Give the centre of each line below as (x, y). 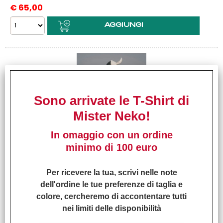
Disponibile (36, 196)
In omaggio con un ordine (111, 135)
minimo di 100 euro (111, 147)
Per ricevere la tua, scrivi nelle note (111, 172)
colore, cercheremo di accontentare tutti (111, 196)
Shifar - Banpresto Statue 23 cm (110, 147)
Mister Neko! (111, 116)
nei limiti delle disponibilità (111, 208)
